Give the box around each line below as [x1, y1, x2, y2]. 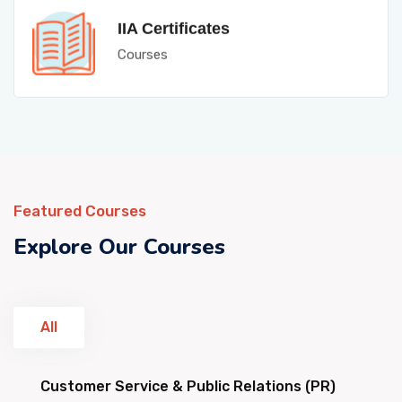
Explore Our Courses [13, 232, 225, 261]
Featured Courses [13, 202, 146, 220]
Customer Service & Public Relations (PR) [40, 378, 336, 395]
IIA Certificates [118, 13, 230, 31]
